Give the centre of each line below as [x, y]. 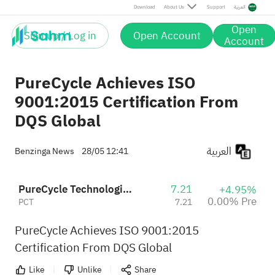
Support [216, 7]
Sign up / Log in [60, 36]
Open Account [167, 36]
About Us [174, 7]
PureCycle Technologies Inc [127, 190]
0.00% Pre [232, 201]
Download [144, 7]
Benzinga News [44, 151]
